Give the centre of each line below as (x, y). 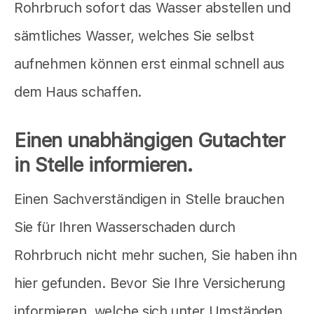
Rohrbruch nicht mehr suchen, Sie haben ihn (156, 255)
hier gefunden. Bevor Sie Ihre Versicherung (150, 283)
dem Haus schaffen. (78, 91)
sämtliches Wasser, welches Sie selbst (134, 35)
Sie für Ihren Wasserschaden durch (125, 227)
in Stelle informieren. (103, 164)
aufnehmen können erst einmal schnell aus (150, 63)
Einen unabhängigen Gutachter (149, 140)
